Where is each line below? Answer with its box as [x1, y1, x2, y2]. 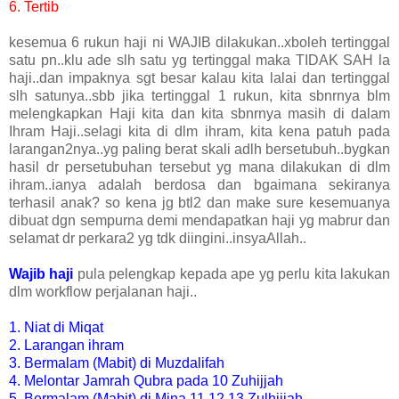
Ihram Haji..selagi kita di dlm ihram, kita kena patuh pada [9, 124, 390, 140]
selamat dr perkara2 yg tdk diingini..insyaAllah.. [9, 231, 306, 247]
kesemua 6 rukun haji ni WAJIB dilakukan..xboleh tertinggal [9, 35, 390, 51]
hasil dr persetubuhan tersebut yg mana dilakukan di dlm [9, 159, 390, 175]
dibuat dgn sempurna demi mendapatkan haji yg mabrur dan [9, 213, 390, 229]
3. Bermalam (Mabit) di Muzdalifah [9, 355, 224, 371]
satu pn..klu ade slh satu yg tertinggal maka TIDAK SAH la [9, 53, 390, 69]
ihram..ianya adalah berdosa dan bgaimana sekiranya [9, 177, 390, 193]
